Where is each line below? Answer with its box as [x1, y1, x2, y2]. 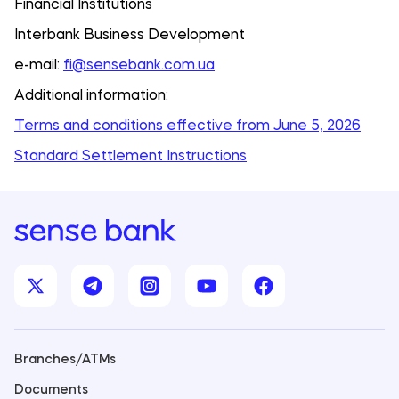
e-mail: [14, 54, 63, 73]
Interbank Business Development [14, 24, 245, 43]
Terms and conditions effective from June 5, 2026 [14, 115, 361, 134]
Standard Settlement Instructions [14, 145, 247, 164]
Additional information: [14, 85, 168, 103]
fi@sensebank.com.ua [63, 54, 215, 73]
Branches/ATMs [14, 351, 116, 367]
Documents [14, 381, 88, 397]
